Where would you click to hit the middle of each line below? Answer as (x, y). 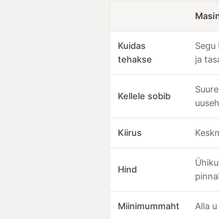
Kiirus (130, 132)
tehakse (135, 59)
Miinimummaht (149, 206)
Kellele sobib (144, 96)
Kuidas (132, 45)
